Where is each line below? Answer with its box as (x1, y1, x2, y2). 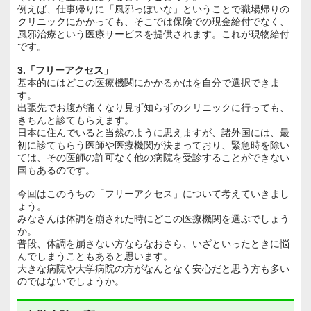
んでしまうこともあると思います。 (17, 250, 173, 262)
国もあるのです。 (17, 164, 95, 176)
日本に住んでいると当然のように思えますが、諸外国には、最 (17, 126, 289, 138)
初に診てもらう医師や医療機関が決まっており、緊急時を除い (17, 139, 289, 151)
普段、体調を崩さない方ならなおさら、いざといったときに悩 (17, 237, 289, 249)
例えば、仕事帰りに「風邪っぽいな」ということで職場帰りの (17, 3, 289, 15)
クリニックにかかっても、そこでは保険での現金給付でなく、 (17, 15, 289, 27)
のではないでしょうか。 (17, 275, 124, 287)
